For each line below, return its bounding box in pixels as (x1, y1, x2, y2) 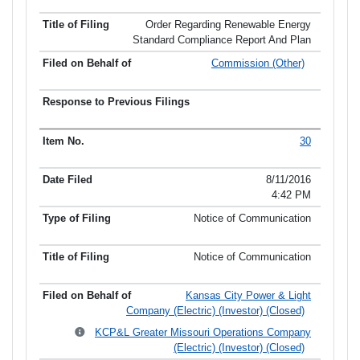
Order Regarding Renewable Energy (145, 18, 311, 31)
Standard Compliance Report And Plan (133, 34, 311, 47)
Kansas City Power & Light (186, 289, 311, 302)
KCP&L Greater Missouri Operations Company (95, 326, 311, 339)
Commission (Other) (211, 57, 305, 70)
